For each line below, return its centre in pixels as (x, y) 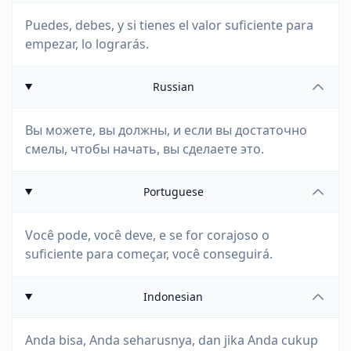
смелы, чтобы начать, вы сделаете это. (145, 149)
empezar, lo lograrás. (87, 44)
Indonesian (174, 297)
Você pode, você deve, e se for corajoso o (147, 235)
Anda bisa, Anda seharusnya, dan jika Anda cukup (172, 340)
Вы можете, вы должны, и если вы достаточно (166, 130)
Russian (173, 87)
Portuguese (173, 192)
